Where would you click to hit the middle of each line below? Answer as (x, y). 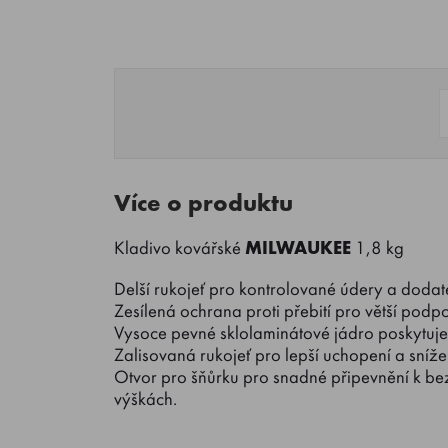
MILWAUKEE (300, 248)
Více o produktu (203, 202)
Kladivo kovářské (179, 248)
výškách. (145, 398)
